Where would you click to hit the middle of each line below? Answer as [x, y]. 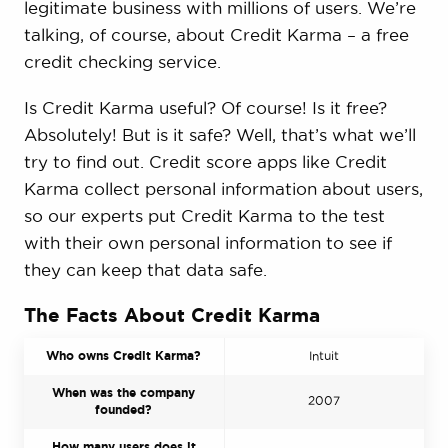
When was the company [124, 392]
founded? [124, 409]
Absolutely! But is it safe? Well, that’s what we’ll [219, 135]
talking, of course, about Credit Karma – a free [216, 35]
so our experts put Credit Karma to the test [204, 216]
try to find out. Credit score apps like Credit [205, 162]
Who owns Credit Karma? [124, 355]
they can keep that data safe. [145, 270]
